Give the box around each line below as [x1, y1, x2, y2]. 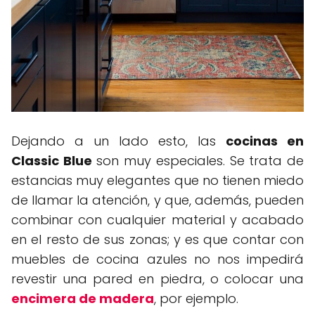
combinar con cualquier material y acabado [11, 211, 304, 229]
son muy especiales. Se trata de [91, 152, 304, 170]
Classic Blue [11, 152, 92, 170]
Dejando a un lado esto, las [11, 132, 226, 150]
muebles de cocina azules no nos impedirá [11, 250, 304, 269]
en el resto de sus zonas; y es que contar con [11, 231, 304, 249]
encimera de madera [11, 290, 154, 308]
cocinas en [226, 132, 304, 150]
